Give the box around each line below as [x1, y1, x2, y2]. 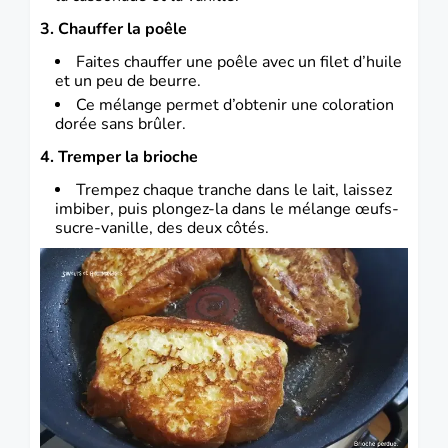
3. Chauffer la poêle [40, 17, 187, 40]
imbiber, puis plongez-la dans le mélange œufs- [55, 197, 399, 220]
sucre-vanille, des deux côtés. [55, 216, 269, 239]
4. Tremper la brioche [40, 145, 198, 168]
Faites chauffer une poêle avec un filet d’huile [76, 50, 402, 73]
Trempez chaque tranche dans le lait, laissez [76, 178, 392, 201]
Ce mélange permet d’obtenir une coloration [76, 93, 394, 116]
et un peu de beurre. [55, 69, 205, 92]
